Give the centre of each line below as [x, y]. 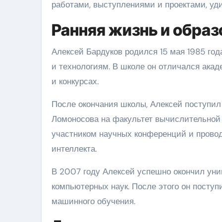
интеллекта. [74, 148]
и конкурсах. [75, 81]
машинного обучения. [93, 201]
